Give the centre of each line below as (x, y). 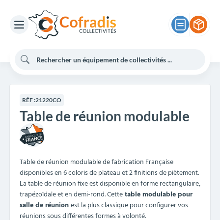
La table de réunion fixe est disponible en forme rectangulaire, (110, 184)
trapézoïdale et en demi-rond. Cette (71, 195)
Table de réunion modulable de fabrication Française (96, 162)
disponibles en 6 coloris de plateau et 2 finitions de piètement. (109, 173)
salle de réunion (45, 206)
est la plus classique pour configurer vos (129, 206)
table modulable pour (158, 195)
